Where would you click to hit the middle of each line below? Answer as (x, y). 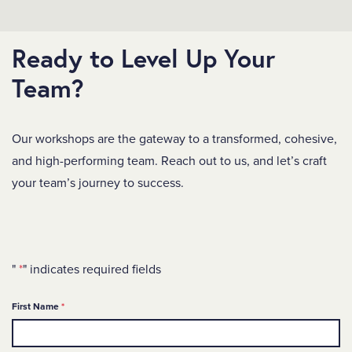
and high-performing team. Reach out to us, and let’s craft (169, 161)
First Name (35, 306)
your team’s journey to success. (98, 183)
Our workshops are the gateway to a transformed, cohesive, (174, 139)
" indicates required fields (92, 269)
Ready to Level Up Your (143, 58)
